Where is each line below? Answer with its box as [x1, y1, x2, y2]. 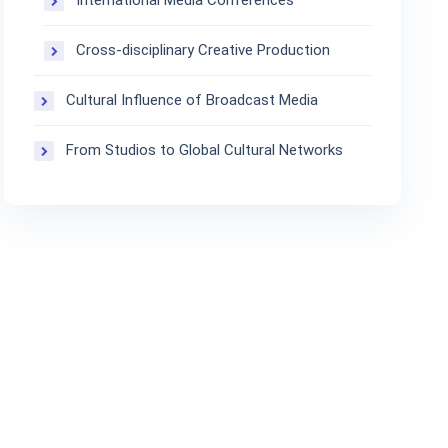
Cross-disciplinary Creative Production [76, 41, 331, 60]
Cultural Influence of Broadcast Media [66, 91, 319, 110]
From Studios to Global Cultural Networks [66, 141, 344, 160]
